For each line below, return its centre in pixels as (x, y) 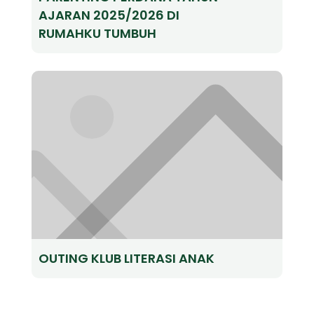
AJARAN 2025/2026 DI (109, 15)
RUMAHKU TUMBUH (97, 33)
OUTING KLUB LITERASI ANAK (126, 258)
